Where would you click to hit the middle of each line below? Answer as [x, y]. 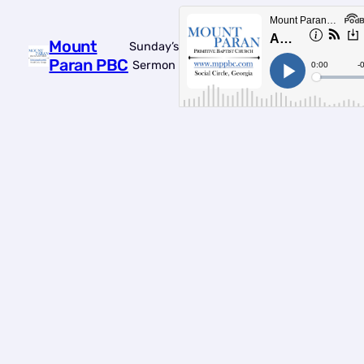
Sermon [154, 65]
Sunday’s [154, 46]
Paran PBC [89, 65]
